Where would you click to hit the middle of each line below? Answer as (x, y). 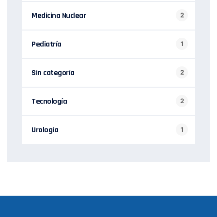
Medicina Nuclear (59, 15)
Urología (45, 130)
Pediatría (46, 44)
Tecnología (49, 101)
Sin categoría (53, 73)
